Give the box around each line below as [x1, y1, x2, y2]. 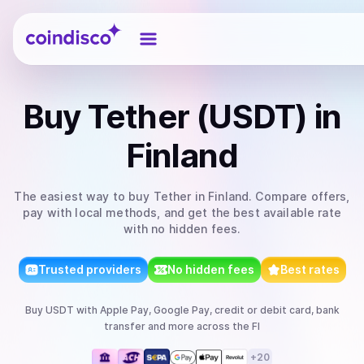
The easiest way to [14, 189, 129, 203]
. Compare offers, [249, 189, 350, 203]
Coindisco [25, 19, 84, 35]
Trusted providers [37, 262, 141, 276]
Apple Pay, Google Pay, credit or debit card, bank [99, 304, 340, 316]
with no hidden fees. [123, 222, 241, 236]
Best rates [279, 262, 340, 276]
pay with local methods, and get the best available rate [23, 206, 341, 219]
